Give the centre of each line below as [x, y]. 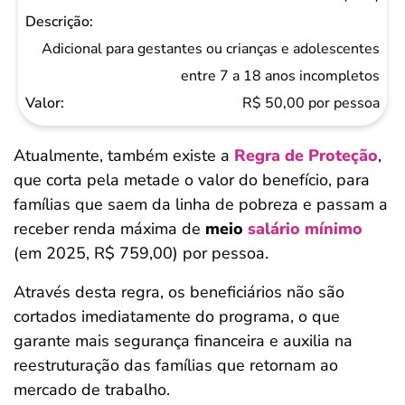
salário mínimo [305, 229]
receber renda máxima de [109, 229]
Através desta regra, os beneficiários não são [179, 292]
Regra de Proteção [306, 155]
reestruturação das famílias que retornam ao [176, 365]
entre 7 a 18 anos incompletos [280, 76]
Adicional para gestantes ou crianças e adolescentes [211, 49]
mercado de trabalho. [92, 390]
